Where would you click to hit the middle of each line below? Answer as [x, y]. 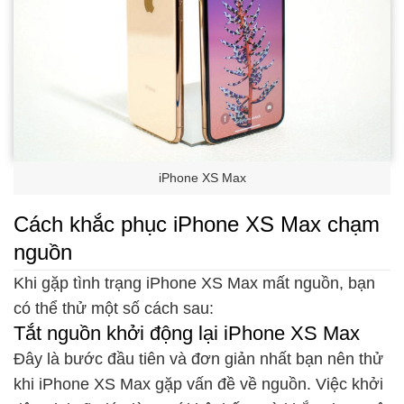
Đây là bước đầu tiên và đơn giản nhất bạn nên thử [198, 359]
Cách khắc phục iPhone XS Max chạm [197, 224]
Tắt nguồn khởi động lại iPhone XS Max [187, 334]
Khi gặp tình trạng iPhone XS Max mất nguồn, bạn [194, 284]
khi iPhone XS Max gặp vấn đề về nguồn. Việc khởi [198, 385]
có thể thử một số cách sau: [114, 309]
